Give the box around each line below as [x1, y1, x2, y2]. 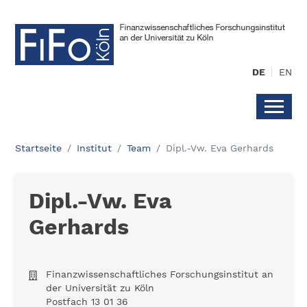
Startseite [15, 143, 62, 153]
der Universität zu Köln [46, 282, 155, 293]
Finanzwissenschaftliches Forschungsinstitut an [46, 269, 274, 280]
